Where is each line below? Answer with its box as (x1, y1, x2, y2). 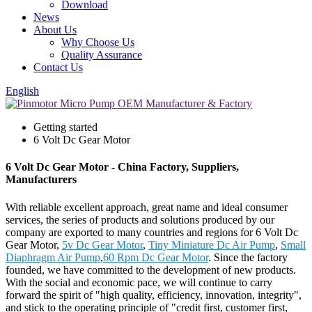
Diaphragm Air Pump (6, 251, 100, 263)
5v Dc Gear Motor (62, 238, 143, 251)
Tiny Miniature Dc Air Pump (148, 238, 275, 251)
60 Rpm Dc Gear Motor (103, 251, 208, 263)
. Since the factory (208, 251, 288, 263)
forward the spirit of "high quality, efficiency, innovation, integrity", (6, 288, 302, 301)
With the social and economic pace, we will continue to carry (6, 276, 272, 288)
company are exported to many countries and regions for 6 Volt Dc (6, 226, 298, 238)
